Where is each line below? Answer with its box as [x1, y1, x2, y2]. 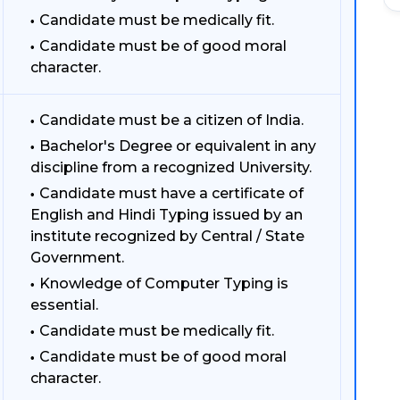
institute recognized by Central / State [30, 228, 304, 245]
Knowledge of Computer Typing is [39, 275, 288, 292]
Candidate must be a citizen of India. [39, 112, 304, 129]
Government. [30, 249, 124, 266]
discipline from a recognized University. [30, 159, 312, 176]
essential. [30, 296, 98, 313]
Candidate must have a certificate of [39, 185, 304, 202]
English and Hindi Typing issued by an [30, 206, 303, 223]
